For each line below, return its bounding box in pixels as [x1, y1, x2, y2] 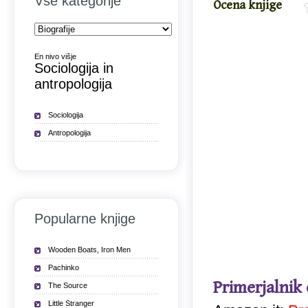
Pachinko [48, 263, 79, 272]
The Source [48, 281, 87, 289]
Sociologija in [34, 60, 113, 76]
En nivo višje [34, 52, 76, 60]
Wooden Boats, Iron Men [48, 245, 131, 254]
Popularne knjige [34, 211, 135, 226]
